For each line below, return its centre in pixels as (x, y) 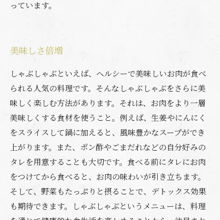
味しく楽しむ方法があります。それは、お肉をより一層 (108, 103)
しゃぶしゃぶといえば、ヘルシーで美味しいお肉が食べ (108, 73)
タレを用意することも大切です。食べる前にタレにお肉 (108, 162)
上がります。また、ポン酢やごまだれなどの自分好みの (108, 147)
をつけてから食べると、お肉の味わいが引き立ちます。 (108, 177)
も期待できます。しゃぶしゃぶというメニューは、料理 (108, 206)
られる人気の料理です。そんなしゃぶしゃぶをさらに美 (108, 88)
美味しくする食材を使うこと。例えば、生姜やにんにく (108, 118)
